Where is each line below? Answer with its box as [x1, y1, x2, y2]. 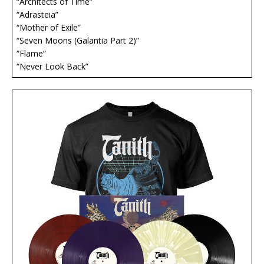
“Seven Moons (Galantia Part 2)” [16, 35, 139, 47]
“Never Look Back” [16, 61, 88, 72]
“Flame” [16, 48, 55, 60]
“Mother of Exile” [16, 22, 90, 34]
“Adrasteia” [16, 9, 68, 21]
